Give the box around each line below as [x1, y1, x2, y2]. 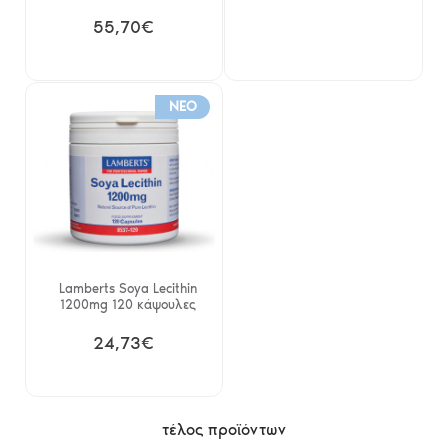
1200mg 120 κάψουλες [59, 297, 196, 313]
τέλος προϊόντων [162, 419, 286, 439]
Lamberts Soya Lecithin [58, 281, 197, 297]
